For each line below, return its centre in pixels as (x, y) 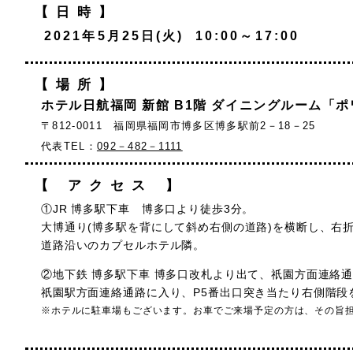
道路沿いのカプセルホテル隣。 (123, 245)
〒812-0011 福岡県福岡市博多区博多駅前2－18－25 (178, 125)
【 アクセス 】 (111, 185)
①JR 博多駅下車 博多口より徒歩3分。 (148, 208)
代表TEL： (69, 146)
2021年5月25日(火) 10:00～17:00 (172, 35)
